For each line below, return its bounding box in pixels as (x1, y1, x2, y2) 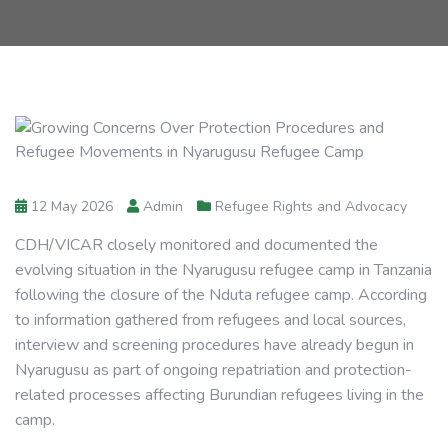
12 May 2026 (27, 197, 113, 216)
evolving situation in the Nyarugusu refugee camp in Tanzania (15, 259, 432, 281)
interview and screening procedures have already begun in (15, 334, 414, 356)
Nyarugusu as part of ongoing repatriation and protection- (15, 359, 412, 381)
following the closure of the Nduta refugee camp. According (15, 284, 427, 306)
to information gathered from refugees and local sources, (15, 309, 406, 331)
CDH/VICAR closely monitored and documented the (15, 234, 378, 256)
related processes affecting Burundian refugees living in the (15, 384, 424, 406)
